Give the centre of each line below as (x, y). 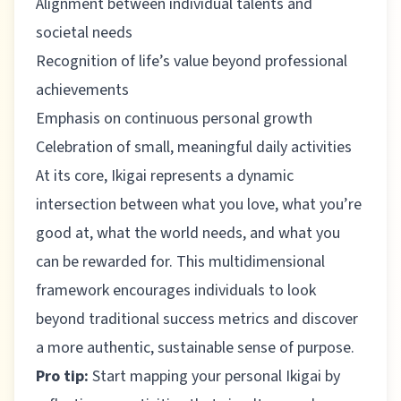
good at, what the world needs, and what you (188, 233)
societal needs (84, 33)
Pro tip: (62, 376)
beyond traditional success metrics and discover (197, 319)
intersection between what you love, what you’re (199, 205)
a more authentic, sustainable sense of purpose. (195, 348)
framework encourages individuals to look (176, 290)
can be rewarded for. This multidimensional (180, 262)
